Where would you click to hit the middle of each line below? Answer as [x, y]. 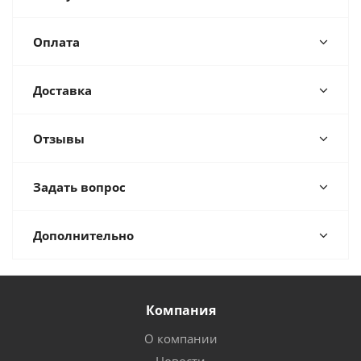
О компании [180, 338]
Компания [180, 310]
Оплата [56, 42]
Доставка [62, 90]
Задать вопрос [79, 187]
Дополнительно [83, 235]
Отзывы [59, 139]
